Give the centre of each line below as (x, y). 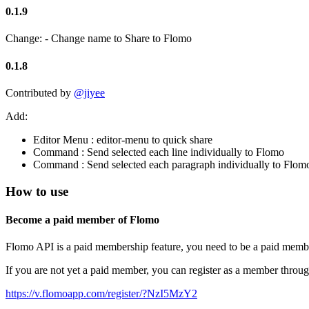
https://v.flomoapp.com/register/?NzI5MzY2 (101, 294)
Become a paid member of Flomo (82, 219)
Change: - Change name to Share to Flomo (99, 39)
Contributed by (40, 92)
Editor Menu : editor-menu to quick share (123, 139)
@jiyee (89, 92)
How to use (37, 191)
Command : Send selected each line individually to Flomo (159, 152)
